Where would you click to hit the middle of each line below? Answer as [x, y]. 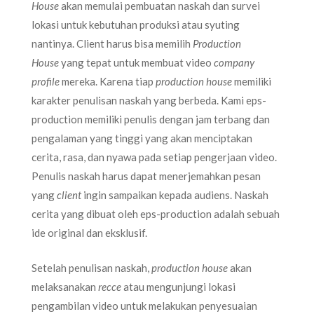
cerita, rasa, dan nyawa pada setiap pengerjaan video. [154, 157]
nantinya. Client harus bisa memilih [112, 43]
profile [46, 81]
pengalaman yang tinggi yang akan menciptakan [142, 138]
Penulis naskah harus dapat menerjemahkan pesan [146, 176]
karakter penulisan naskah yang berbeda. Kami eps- [149, 100]
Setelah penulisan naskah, [91, 267]
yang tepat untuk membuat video [137, 62]
